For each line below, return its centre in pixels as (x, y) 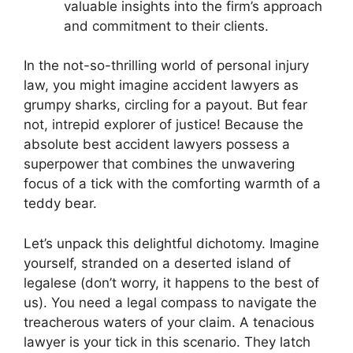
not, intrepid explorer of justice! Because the (163, 124)
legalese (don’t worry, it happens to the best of (171, 282)
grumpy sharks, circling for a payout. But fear (165, 105)
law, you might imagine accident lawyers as (161, 85)
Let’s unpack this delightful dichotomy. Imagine (171, 243)
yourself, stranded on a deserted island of (157, 263)
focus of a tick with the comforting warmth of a (172, 184)
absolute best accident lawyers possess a (157, 144)
